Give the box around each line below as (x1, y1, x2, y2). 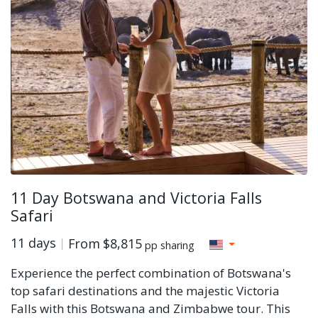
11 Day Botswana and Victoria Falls (11, 187, 262, 209)
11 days (11, 234, 56, 252)
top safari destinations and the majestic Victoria (11, 282, 280, 299)
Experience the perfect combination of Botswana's (11, 264, 291, 281)
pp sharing (145, 238, 194, 253)
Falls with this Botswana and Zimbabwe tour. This (11, 300, 290, 317)
